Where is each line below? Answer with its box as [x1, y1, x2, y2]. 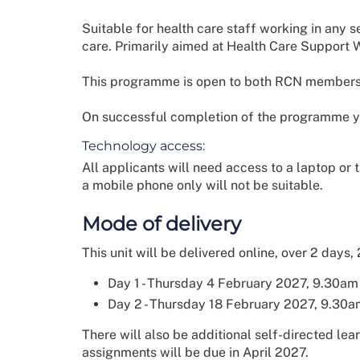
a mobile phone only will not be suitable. [82, 178, 323, 193]
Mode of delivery [82, 212, 241, 235]
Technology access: [82, 138, 205, 153]
